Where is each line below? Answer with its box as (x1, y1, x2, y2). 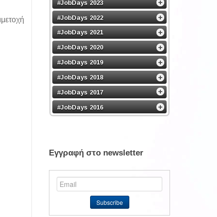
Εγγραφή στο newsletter (49, 148, 143, 158)
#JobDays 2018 (57, 73, 103, 81)
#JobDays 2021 (57, 28, 103, 36)
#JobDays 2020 (57, 43, 103, 51)
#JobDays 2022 (57, 14, 103, 21)
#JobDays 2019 (57, 58, 103, 66)
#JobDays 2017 (57, 88, 103, 96)
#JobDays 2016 (57, 103, 103, 111)
